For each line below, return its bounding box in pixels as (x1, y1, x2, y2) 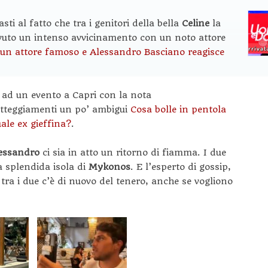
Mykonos (89, 162, 130, 172)
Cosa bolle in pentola (130, 104, 226, 115)
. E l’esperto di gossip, (130, 162, 231, 172)
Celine (182, 18, 212, 29)
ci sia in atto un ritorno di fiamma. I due (42, 147, 226, 158)
